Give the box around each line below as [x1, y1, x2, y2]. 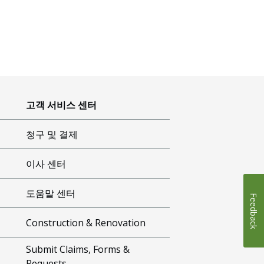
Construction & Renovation [26, 216, 146, 229]
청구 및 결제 [26, 127, 78, 141]
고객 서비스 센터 [26, 98, 97, 111]
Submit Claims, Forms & [26, 243, 130, 256]
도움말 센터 [26, 186, 76, 200]
